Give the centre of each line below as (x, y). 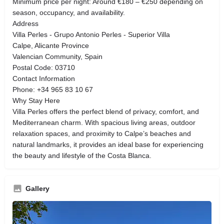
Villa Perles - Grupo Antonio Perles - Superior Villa (91, 34)
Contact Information (44, 78)
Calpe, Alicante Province (51, 45)
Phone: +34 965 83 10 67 (53, 89)
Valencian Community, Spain (57, 56)
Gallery (37, 188)
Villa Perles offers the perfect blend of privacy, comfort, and (106, 111)
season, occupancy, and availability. (69, 12)
